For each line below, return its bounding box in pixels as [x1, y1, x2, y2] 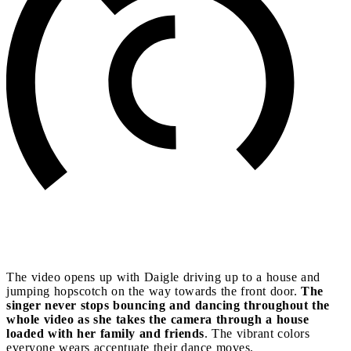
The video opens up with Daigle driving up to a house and [6, 270, 320, 284]
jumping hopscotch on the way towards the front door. [6, 284, 301, 298]
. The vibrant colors [204, 326, 309, 340]
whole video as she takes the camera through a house [6, 312, 309, 326]
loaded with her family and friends [6, 326, 204, 340]
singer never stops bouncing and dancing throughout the [6, 298, 330, 312]
